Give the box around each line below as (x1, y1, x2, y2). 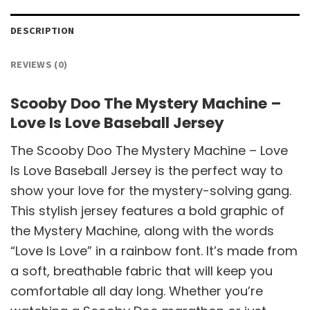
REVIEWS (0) (10, 58, 68, 71)
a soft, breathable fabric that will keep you (10, 262, 273, 280)
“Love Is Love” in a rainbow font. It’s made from (10, 242, 298, 260)
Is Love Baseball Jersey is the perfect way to (10, 162, 283, 180)
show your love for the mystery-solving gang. (10, 182, 291, 200)
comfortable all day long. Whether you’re (10, 282, 263, 300)
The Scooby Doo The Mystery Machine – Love (10, 142, 288, 160)
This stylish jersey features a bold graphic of (10, 202, 284, 220)
